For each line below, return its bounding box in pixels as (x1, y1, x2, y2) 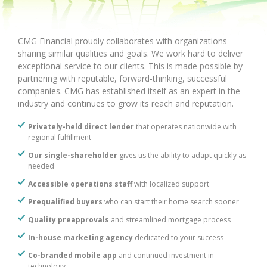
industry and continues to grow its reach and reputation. (18, 97, 234, 109)
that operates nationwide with (134, 121, 237, 132)
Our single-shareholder (28, 150, 117, 160)
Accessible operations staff (28, 178, 132, 189)
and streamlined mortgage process (109, 214, 231, 225)
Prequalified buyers (28, 196, 103, 207)
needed (28, 160, 54, 171)
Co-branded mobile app (28, 250, 117, 260)
